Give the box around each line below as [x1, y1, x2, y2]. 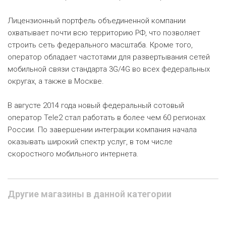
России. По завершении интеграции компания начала [8, 125, 197, 134]
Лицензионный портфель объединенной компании [8, 16, 186, 25]
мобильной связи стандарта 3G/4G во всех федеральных [8, 65, 210, 74]
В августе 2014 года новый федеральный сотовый [8, 101, 184, 110]
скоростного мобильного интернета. [8, 149, 139, 158]
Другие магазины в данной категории [8, 189, 172, 199]
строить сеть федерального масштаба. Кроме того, [8, 40, 193, 49]
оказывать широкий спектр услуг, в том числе [8, 137, 173, 146]
